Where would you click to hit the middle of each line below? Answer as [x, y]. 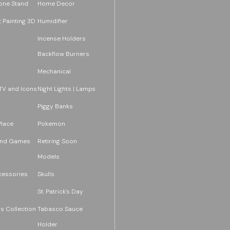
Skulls [46, 174]
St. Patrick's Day [60, 191]
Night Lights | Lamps [66, 89]
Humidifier [52, 21]
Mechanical [54, 71]
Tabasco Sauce [60, 209]
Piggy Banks [55, 106]
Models [48, 156]
